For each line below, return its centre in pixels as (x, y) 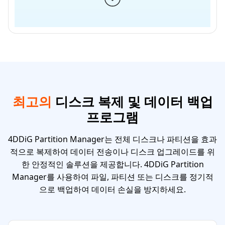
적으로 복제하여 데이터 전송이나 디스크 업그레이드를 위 (113, 152)
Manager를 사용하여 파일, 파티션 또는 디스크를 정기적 (113, 177)
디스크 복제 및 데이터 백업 (132, 101)
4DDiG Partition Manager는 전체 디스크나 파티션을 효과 (113, 139)
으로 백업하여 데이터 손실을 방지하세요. (113, 189)
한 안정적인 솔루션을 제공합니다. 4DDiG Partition (113, 164)
